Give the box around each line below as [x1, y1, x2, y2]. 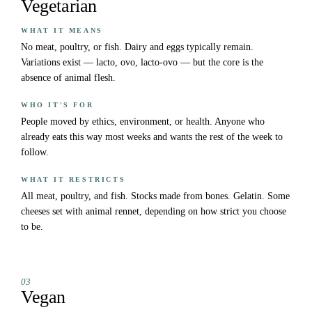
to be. [21, 221, 43, 233]
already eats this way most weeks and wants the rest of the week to [21, 132, 283, 143]
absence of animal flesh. [21, 72, 116, 84]
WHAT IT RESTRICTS [21, 175, 126, 184]
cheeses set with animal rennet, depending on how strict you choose [21, 206, 286, 217]
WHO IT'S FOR [21, 101, 94, 109]
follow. [21, 147, 49, 158]
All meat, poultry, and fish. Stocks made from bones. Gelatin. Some [21, 191, 290, 202]
